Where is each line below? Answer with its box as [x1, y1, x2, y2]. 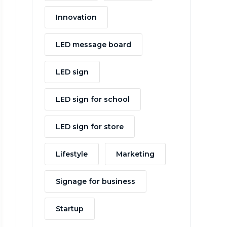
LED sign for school [55, 95, 130, 104]
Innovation [55, 13, 97, 22]
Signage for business [55, 177, 135, 186]
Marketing [116, 149, 155, 159]
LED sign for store [55, 122, 124, 131]
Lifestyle [55, 149, 88, 159]
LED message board [55, 40, 131, 49]
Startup [55, 204, 84, 213]
